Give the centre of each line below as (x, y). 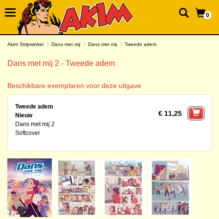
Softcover (28, 133)
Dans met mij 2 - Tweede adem (61, 63)
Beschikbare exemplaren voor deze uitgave (74, 86)
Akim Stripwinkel (25, 44)
